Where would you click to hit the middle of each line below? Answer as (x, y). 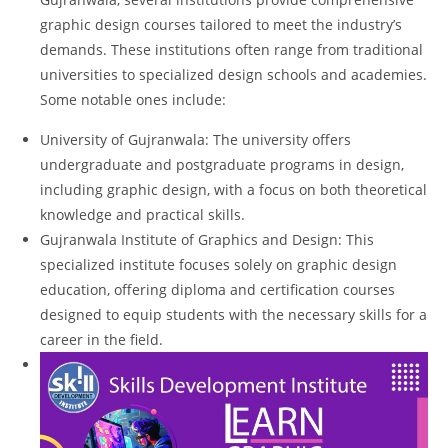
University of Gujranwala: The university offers (195, 139)
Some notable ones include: (133, 99)
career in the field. (101, 339)
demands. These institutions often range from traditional (231, 49)
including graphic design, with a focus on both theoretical (233, 189)
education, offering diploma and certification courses (217, 289)
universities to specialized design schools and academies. (233, 74)
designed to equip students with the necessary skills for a (233, 314)
